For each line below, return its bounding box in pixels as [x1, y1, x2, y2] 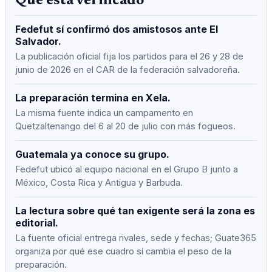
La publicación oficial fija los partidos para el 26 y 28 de [15, 50, 243, 62]
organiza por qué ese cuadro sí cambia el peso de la [15, 245, 231, 257]
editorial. [15, 216, 58, 229]
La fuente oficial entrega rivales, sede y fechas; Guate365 [15, 232, 256, 243]
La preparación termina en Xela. [15, 91, 171, 104]
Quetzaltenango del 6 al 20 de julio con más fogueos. [15, 120, 236, 132]
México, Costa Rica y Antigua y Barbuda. [15, 177, 183, 188]
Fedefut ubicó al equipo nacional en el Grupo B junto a [15, 163, 238, 175]
